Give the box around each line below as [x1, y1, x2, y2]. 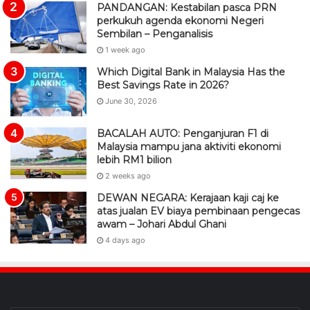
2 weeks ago [105, 171, 151, 181]
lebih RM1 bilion [97, 154, 172, 167]
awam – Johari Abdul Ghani [97, 218, 226, 231]
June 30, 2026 [105, 96, 157, 107]
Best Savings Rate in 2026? [97, 79, 229, 92]
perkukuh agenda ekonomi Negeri [97, 15, 264, 28]
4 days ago [105, 235, 145, 246]
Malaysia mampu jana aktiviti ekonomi [97, 140, 281, 154]
